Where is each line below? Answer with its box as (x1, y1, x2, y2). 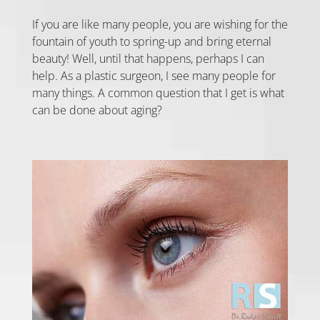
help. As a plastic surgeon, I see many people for (31, 67, 276, 84)
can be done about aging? (31, 101, 162, 118)
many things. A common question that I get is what (31, 84, 284, 101)
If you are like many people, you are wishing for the (31, 16, 288, 32)
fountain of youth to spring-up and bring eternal (31, 33, 271, 49)
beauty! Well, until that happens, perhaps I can (31, 50, 264, 66)
